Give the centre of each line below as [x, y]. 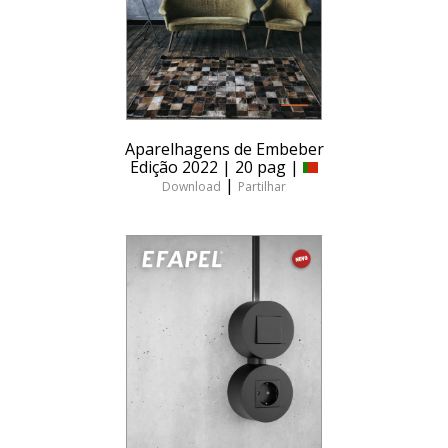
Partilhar [262, 187]
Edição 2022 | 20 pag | [216, 167]
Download [191, 187]
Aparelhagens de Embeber [224, 149]
